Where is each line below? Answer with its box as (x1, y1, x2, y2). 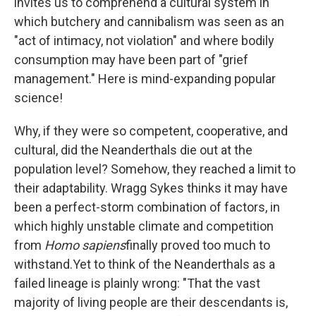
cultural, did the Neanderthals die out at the (14, 142, 253, 158)
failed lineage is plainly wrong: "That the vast (14, 276, 260, 291)
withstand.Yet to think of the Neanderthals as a (14, 257, 275, 272)
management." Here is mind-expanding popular (14, 71, 276, 87)
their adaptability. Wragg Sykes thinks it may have (14, 181, 288, 196)
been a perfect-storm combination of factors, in (14, 200, 280, 215)
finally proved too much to (126, 238, 270, 253)
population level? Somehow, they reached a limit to (14, 162, 296, 177)
